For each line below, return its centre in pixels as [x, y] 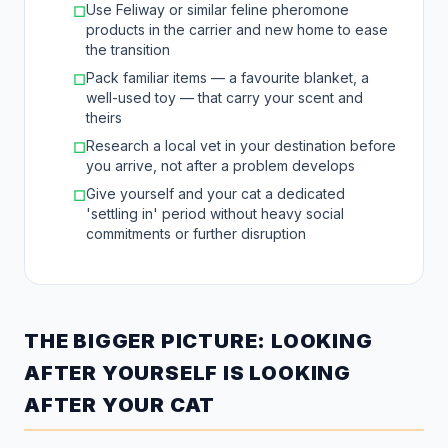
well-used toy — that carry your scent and [224, 97]
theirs [104, 117]
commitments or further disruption [196, 233]
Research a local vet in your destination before [241, 145]
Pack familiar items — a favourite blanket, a [227, 77]
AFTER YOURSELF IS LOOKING [187, 372]
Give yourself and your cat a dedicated [215, 193]
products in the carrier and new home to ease [237, 29]
